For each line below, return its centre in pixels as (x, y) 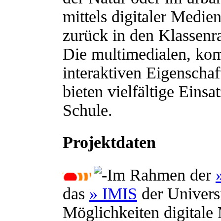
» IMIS (113, 194)
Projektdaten (109, 143)
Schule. (88, 110)
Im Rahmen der (161, 175)
